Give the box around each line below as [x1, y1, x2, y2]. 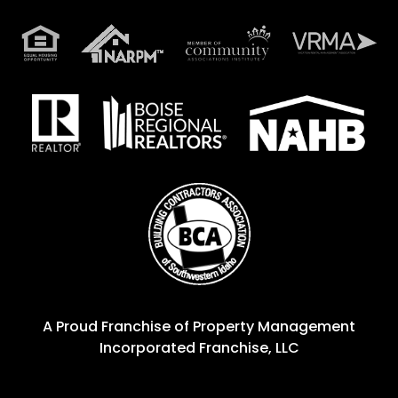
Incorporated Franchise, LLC [99, 337, 299, 358]
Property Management [193, 315, 355, 337]
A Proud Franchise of [43, 315, 193, 337]
